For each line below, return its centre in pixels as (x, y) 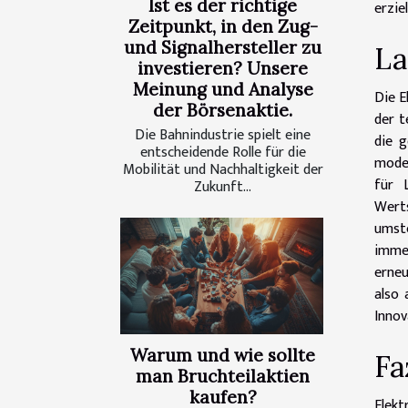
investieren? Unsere (223, 69)
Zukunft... (223, 188)
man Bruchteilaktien (223, 376)
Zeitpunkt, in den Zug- (223, 27)
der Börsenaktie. (223, 111)
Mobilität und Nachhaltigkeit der (223, 170)
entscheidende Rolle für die (223, 153)
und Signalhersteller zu (223, 48)
